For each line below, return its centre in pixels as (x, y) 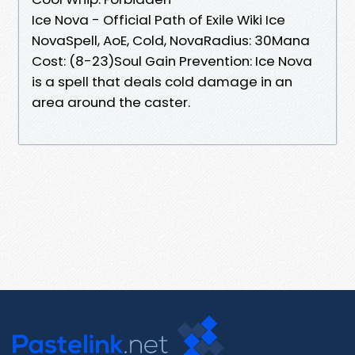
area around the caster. (111, 102)
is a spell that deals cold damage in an (162, 81)
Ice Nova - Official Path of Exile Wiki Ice (158, 19)
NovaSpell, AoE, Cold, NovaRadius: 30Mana (171, 40)
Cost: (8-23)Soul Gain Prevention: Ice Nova (172, 61)
